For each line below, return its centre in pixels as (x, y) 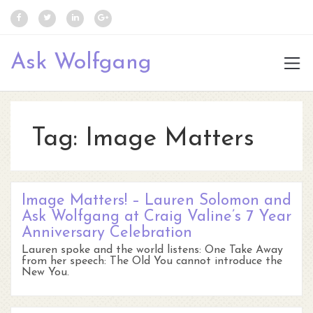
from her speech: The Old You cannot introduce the (152, 261)
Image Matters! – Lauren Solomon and (156, 201)
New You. (45, 272)
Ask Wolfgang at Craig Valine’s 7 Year (156, 217)
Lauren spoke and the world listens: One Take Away (152, 250)
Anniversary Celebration (107, 233)
